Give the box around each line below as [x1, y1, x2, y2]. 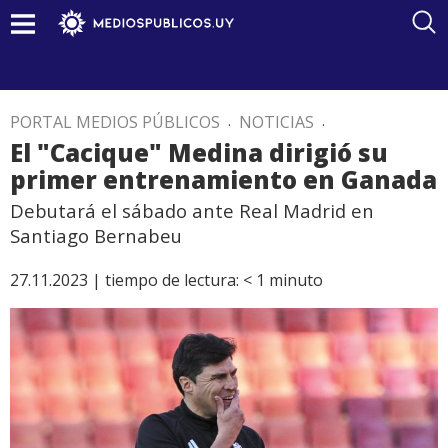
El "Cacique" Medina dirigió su [10, 136, 388, 169]
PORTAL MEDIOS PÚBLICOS [10, 111, 220, 133]
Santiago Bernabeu [10, 223, 182, 248]
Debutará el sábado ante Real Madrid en [10, 198, 374, 223]
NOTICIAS [239, 111, 314, 133]
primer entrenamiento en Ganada [10, 163, 437, 196]
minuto [269, 269, 323, 291]
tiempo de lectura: [105, 269, 239, 291]
